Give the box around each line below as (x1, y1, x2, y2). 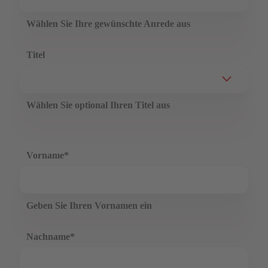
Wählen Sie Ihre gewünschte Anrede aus (26, 19, 190, 29)
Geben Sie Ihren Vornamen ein (26, 200, 152, 211)
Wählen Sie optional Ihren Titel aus (26, 100, 170, 110)
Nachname (26, 232, 70, 242)
